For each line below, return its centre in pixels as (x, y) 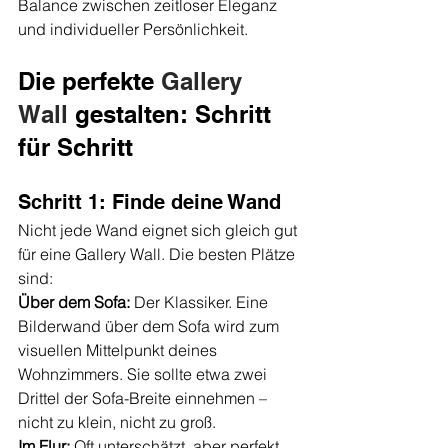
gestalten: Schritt (173, 114)
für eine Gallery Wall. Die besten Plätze (158, 254)
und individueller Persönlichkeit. (133, 29)
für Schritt (75, 147)
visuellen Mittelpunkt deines (119, 350)
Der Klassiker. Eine (201, 302)
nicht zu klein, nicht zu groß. (117, 422)
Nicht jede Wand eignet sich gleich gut (159, 230)
